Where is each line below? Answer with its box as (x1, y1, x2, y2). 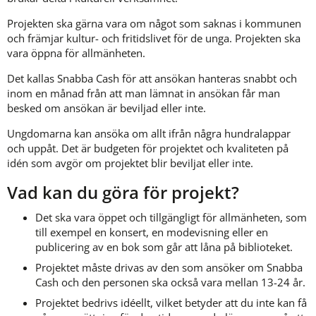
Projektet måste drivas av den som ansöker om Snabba (35, 260, 303, 274)
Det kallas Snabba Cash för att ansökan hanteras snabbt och (7, 71, 297, 85)
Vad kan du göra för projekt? (7, 180, 239, 204)
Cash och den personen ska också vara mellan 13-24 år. (35, 274, 305, 289)
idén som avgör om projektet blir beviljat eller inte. (7, 155, 253, 170)
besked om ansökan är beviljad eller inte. (7, 100, 206, 115)
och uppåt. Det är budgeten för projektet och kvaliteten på (7, 140, 288, 155)
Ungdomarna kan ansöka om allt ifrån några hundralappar (7, 126, 291, 140)
